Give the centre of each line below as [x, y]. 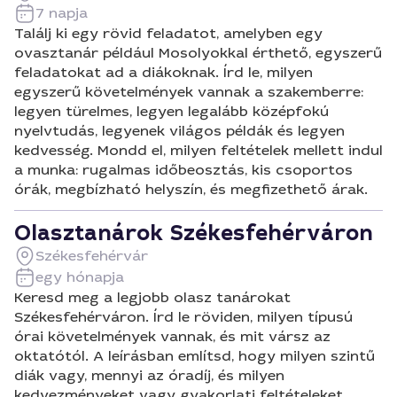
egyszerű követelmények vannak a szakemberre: [189, 92]
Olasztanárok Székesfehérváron [194, 233]
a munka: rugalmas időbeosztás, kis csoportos [183, 170]
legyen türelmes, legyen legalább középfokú [171, 111]
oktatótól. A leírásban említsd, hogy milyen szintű [195, 356]
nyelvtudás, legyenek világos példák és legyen [179, 131]
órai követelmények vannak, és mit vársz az [172, 336]
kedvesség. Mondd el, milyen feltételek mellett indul [198, 150]
